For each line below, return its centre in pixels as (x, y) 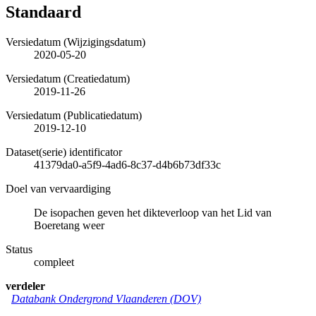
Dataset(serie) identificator (64, 152)
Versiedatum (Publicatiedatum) (74, 115)
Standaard (43, 12)
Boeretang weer (69, 225)
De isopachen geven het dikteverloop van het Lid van (153, 212)
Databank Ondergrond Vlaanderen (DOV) (106, 298)
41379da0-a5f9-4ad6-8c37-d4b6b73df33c (127, 164)
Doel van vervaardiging (58, 188)
